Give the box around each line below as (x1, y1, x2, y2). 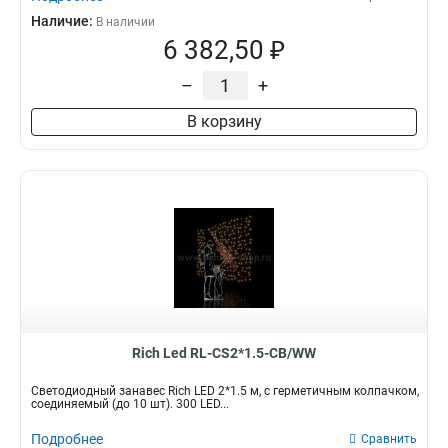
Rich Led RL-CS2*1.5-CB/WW (132, 345, 316, 361)
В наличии (96, 15, 155, 29)
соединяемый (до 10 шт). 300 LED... (31, 397, 229, 411)
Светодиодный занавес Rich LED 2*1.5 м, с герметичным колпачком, (31, 384, 419, 398)
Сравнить (361, 432, 417, 446)
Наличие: (31, 13, 96, 29)
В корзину (186, 112, 262, 131)
